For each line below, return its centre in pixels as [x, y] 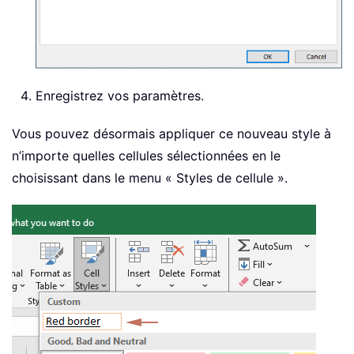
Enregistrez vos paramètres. [120, 95]
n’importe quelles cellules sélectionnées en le [146, 155]
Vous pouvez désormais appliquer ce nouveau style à [171, 133]
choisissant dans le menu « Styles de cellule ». [150, 177]
